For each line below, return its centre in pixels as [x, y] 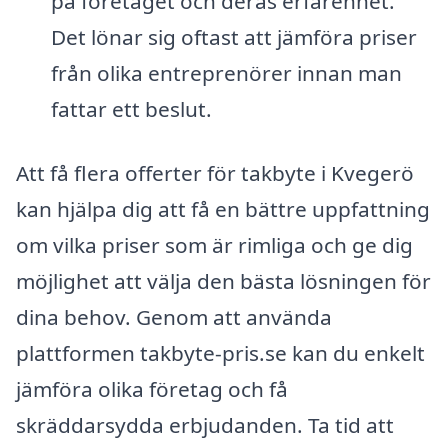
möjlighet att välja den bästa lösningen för [223, 281]
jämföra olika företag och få [152, 389]
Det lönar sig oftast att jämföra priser [233, 37]
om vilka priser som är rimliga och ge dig [214, 245]
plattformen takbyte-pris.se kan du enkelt [220, 353]
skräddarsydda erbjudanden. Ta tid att [205, 425]
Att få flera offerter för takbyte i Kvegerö [215, 173]
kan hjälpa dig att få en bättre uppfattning [223, 209]
